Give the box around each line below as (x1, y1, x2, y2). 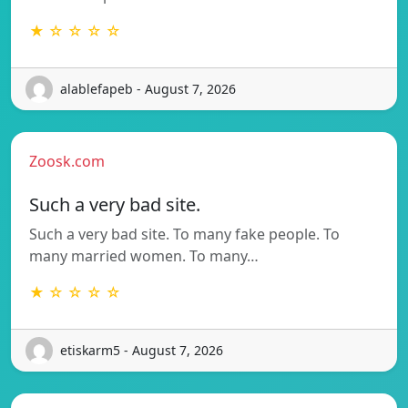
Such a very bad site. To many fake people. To (29, 223, 340, 244)
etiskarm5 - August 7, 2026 (60, 342, 223, 360)
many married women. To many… (29, 245, 259, 266)
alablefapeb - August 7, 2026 (60, 80, 236, 98)
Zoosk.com (29, 150, 105, 171)
